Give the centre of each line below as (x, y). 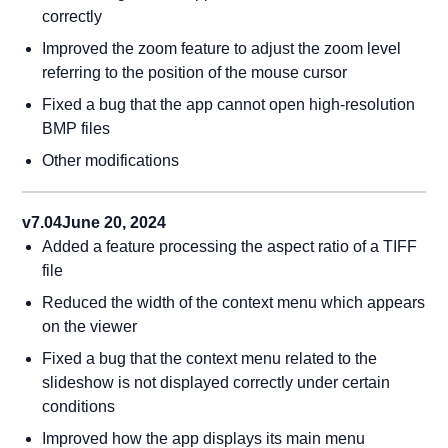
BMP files (76, 128)
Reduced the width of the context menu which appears (234, 302)
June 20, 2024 (114, 222)
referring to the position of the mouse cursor (195, 72)
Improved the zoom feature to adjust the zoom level (222, 48)
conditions (79, 406)
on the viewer (90, 326)
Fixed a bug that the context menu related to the (210, 358)
